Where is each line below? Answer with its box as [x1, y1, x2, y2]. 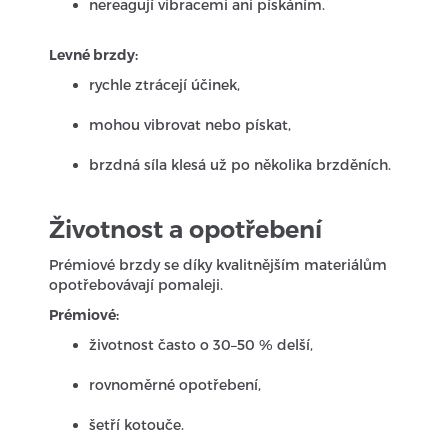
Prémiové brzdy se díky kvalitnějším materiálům [49, 256, 388, 273]
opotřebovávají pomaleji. [49, 276, 224, 293]
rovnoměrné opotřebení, [89, 376, 262, 393]
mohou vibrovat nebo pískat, [89, 116, 292, 133]
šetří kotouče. [89, 416, 185, 433]
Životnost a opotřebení [49, 215, 323, 244]
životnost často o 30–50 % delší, [89, 336, 314, 353]
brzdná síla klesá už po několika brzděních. [89, 156, 392, 173]
